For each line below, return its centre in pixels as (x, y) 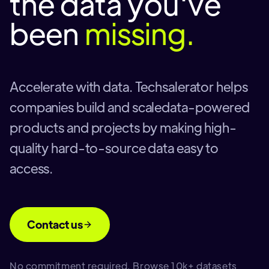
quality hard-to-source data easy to (114, 147)
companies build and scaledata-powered (130, 106)
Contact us (55, 224)
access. (32, 168)
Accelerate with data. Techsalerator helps (129, 86)
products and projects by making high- (123, 127)
